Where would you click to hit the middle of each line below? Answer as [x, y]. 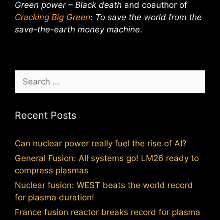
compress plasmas [52, 170]
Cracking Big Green [53, 17]
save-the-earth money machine [77, 29]
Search [28, 76]
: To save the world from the [146, 17]
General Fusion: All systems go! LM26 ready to [107, 158]
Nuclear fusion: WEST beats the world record [104, 185]
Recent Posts [45, 115]
